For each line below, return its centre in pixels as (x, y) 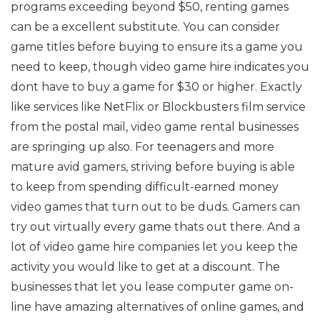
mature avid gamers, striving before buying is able (153, 167)
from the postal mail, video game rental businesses (155, 127)
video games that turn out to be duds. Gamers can (155, 207)
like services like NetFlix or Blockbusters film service (158, 107)
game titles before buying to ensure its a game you (157, 47)
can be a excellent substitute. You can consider (145, 27)
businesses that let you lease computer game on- (152, 287)
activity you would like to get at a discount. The (145, 267)
